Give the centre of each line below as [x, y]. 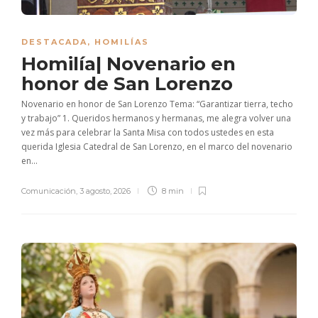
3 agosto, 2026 [105, 191]
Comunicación [49, 191]
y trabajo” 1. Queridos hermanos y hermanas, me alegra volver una [156, 118]
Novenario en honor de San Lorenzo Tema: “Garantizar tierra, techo [157, 104]
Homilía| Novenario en [128, 64]
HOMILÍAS [122, 42]
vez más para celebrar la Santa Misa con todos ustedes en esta [148, 132]
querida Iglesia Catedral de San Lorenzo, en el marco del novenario [157, 146]
